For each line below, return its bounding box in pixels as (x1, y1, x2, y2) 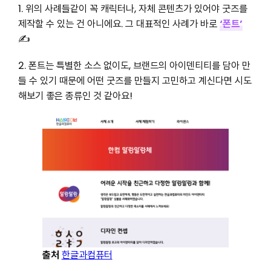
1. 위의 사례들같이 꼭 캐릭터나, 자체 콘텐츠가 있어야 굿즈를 (18, 1, 247, 16)
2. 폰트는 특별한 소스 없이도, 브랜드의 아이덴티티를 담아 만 (18, 59, 250, 73)
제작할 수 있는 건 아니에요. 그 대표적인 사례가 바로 (18, 16, 220, 31)
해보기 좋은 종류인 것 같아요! (18, 89, 132, 103)
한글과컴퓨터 (61, 248, 113, 263)
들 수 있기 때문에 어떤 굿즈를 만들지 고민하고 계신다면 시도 (18, 74, 252, 88)
